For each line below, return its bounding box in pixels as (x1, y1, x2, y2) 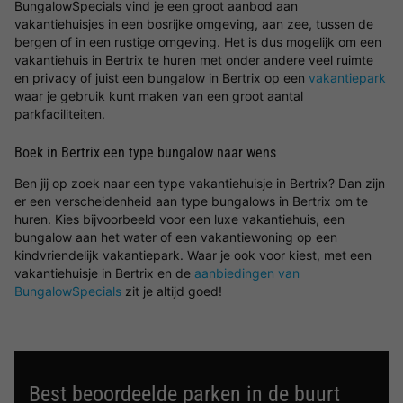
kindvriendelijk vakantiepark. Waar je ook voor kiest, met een (14, 247, 372, 263)
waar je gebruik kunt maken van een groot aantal (14, 88, 303, 103)
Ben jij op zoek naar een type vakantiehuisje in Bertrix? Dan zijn (14, 175, 385, 191)
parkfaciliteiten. (14, 106, 105, 121)
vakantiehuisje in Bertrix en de (14, 265, 194, 281)
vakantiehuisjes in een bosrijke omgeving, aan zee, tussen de (14, 16, 373, 31)
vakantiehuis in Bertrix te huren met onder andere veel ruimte (14, 52, 373, 67)
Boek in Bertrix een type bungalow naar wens (14, 144, 276, 161)
